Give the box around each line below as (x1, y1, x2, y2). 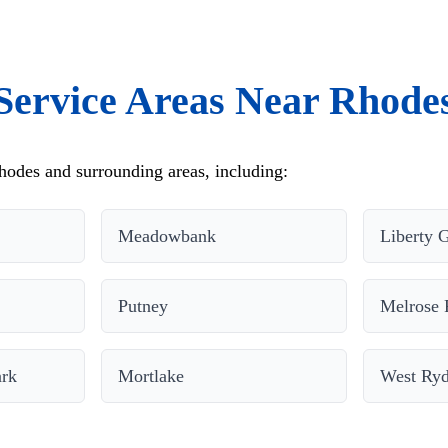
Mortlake (118, 365, 185, 386)
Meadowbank (118, 225, 217, 246)
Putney (118, 295, 169, 316)
